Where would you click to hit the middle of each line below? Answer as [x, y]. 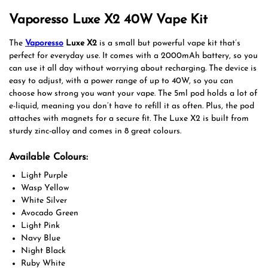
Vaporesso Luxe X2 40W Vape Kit [108, 20]
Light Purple [44, 176]
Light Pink [40, 226]
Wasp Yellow [45, 188]
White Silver [44, 201]
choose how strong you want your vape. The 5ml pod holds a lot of [133, 93]
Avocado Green [50, 214]
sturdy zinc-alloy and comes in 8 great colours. [95, 131]
